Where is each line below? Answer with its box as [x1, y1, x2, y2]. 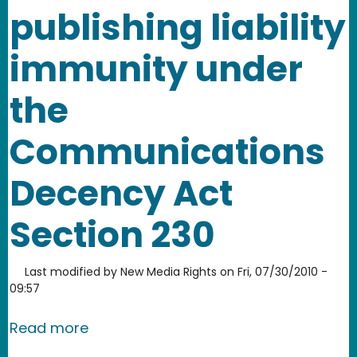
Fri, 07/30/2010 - [237, 263, 328, 280]
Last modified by [25, 263, 117, 280]
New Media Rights [120, 263, 217, 280]
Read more [10, 317, 88, 338]
